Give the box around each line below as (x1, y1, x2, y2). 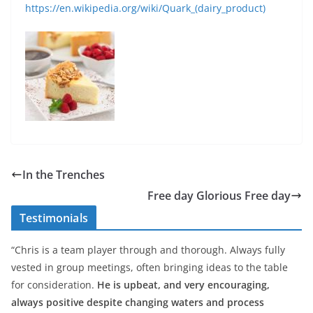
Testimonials (20, 210, 88, 226)
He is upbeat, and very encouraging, (97, 277, 270, 291)
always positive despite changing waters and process (11, 295, 264, 309)
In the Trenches (22, 166, 105, 182)
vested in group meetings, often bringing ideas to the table (11, 260, 288, 274)
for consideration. (11, 277, 97, 291)
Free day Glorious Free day (147, 187, 291, 203)
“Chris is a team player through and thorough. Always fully (11, 242, 285, 256)
